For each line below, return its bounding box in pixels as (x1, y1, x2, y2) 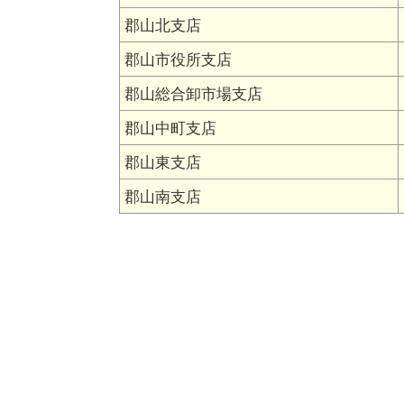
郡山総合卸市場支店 (124, 85, 262, 103)
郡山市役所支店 (124, 50, 232, 69)
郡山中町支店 (124, 119, 216, 137)
